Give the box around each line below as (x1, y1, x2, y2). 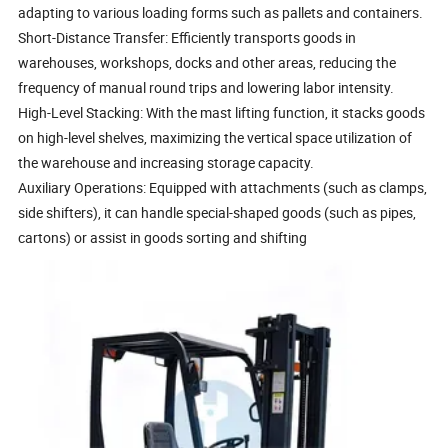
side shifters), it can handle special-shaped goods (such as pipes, (18, 202, 417, 222)
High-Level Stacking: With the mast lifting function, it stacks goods (18, 102, 426, 122)
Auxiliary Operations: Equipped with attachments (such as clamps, (18, 177, 428, 197)
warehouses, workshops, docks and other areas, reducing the (18, 52, 397, 72)
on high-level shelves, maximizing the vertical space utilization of (18, 127, 413, 147)
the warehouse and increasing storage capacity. (18, 152, 315, 172)
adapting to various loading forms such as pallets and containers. (18, 2, 424, 22)
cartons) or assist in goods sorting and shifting (18, 227, 308, 247)
